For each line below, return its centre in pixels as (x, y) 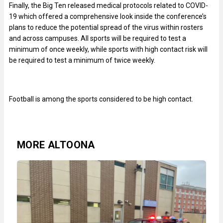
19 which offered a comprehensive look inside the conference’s (108, 17)
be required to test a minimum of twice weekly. (82, 60)
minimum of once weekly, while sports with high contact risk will (108, 50)
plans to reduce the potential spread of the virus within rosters (106, 28)
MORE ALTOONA (56, 145)
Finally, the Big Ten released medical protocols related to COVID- (109, 6)
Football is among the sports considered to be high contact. (101, 99)
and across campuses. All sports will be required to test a (98, 39)
